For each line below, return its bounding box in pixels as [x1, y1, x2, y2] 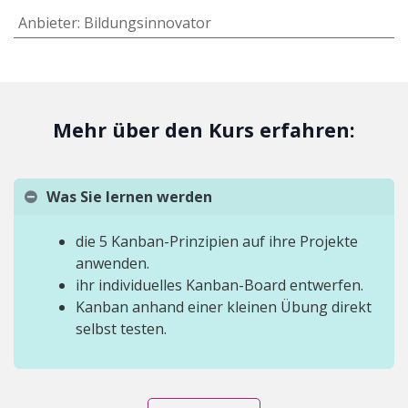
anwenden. [76, 252, 149, 273]
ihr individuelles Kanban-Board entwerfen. [76, 274, 363, 295]
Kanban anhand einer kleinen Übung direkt [76, 296, 372, 317]
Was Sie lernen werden [46, 186, 212, 207]
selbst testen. [76, 318, 167, 339]
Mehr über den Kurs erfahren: [53, 116, 355, 143]
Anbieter [17, 12, 77, 33]
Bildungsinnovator [83, 12, 211, 33]
